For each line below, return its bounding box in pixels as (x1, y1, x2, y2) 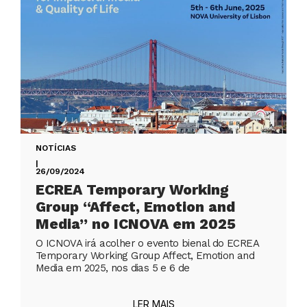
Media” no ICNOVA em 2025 (36, 215, 236, 233)
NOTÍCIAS (36, 143, 76, 153)
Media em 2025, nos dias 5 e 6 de (36, 262, 190, 275)
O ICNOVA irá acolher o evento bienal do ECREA (36, 237, 258, 250)
